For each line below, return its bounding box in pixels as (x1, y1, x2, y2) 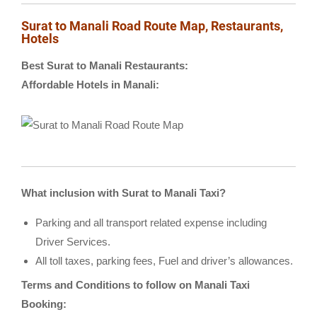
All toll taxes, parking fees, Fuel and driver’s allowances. (35, 254, 293, 267)
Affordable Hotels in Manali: (21, 79, 159, 91)
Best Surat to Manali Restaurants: (21, 59, 188, 72)
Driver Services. (35, 235, 110, 248)
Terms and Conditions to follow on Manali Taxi (21, 279, 250, 292)
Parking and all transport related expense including (35, 216, 267, 229)
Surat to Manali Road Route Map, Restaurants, (21, 18, 283, 34)
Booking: (21, 298, 67, 311)
